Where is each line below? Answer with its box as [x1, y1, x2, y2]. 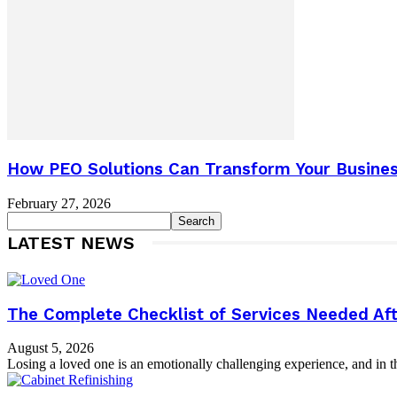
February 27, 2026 [7, 195, 111, 211]
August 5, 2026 [7, 340, 94, 356]
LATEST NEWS [7, 231, 135, 253]
